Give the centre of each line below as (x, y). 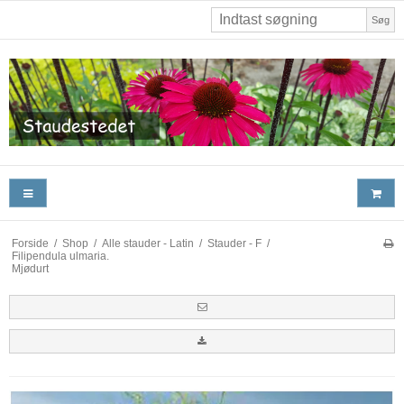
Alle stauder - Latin (147, 243)
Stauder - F (234, 243)
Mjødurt (30, 268)
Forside (30, 243)
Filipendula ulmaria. (60, 256)
